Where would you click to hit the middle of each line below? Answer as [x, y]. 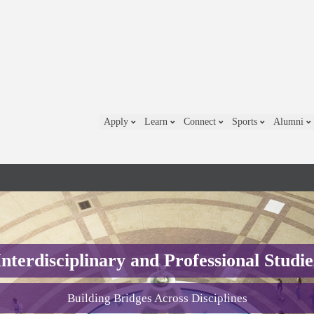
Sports [246, 122]
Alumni [290, 122]
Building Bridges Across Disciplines [157, 298]
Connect [201, 122]
